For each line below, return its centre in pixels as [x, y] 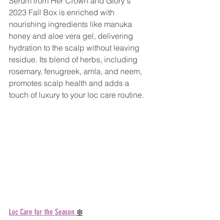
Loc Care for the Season [43, 212]
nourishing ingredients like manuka [71, 24]
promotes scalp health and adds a [70, 83]
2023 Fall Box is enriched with [63, 12]
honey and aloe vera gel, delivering [72, 36]
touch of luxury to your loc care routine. [76, 95]
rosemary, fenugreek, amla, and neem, [76, 71]
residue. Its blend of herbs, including [74, 59]
